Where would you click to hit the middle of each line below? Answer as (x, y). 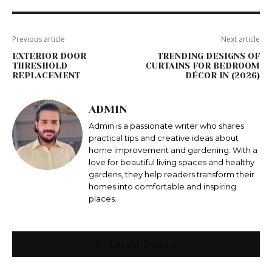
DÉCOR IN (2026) (222, 76)
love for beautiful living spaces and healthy (172, 162)
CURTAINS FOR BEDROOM (202, 66)
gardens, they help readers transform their (172, 175)
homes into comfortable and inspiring (162, 187)
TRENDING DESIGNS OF (208, 56)
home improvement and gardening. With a (173, 150)
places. (103, 199)
